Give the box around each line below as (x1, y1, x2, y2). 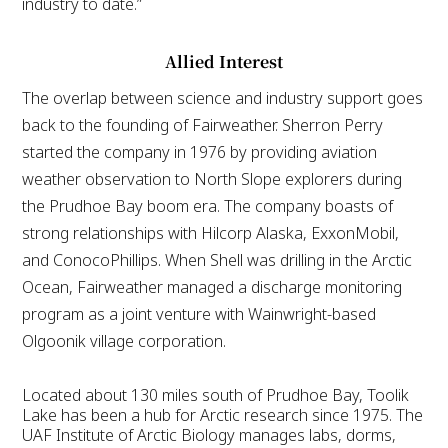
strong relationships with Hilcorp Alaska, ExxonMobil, (22, 221, 400, 244)
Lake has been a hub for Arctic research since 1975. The (22, 403, 424, 426)
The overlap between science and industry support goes (22, 86, 424, 109)
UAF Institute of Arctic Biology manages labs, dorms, (22, 423, 397, 446)
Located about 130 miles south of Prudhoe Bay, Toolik (22, 383, 410, 406)
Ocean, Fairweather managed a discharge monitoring (22, 275, 403, 298)
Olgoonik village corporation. (22, 329, 227, 352)
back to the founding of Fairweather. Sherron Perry (22, 113, 384, 136)
